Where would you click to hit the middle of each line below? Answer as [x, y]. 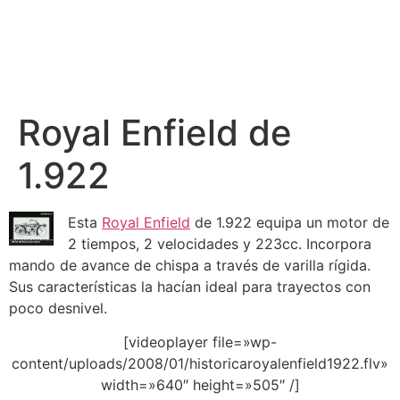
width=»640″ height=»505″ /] [200, 385]
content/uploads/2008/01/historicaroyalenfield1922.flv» [200, 364]
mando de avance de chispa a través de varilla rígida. [190, 265]
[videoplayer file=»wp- [200, 342]
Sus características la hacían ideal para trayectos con [190, 287]
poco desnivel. [58, 308]
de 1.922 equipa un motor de [290, 222]
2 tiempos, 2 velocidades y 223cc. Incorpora [220, 244]
